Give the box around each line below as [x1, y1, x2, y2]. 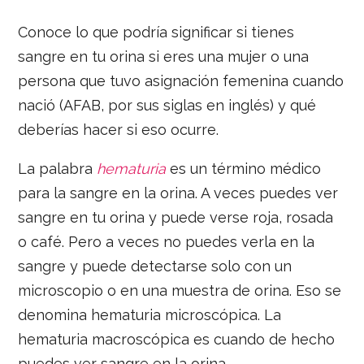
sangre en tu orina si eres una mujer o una [18, 47, 310, 65]
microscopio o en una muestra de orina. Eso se [18, 281, 342, 299]
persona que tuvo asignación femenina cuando [18, 71, 344, 89]
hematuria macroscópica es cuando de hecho [18, 330, 336, 348]
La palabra [18, 159, 97, 177]
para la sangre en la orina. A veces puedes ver [18, 184, 339, 201]
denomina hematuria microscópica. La [18, 305, 282, 323]
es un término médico [166, 159, 322, 177]
